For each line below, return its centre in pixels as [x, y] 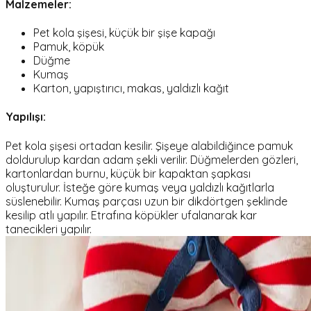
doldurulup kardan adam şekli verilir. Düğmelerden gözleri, [152, 159]
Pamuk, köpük [69, 47]
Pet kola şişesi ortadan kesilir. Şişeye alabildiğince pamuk [149, 145]
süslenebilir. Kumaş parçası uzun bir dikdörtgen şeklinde [146, 201]
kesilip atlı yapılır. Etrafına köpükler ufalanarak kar [131, 215]
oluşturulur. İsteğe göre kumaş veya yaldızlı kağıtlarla [140, 187]
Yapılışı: [26, 117]
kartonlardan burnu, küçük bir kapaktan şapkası [128, 173]
